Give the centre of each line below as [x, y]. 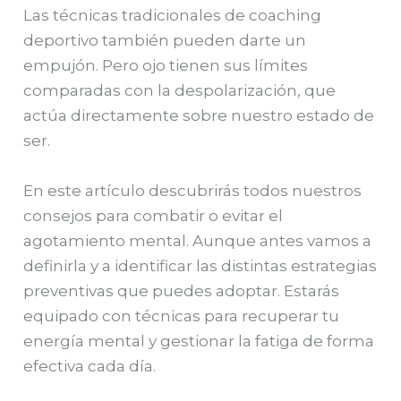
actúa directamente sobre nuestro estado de [199, 116]
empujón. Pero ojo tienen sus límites [166, 66]
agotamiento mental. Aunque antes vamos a [198, 240]
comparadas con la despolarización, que [180, 91]
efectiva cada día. [90, 366]
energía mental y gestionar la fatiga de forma [199, 341]
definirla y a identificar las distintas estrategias [200, 265]
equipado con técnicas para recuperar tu [182, 316]
